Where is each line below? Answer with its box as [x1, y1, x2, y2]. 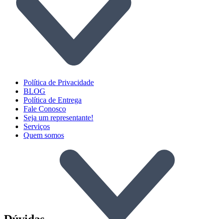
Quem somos [23, 131, 64, 139]
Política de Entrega [23, 95, 82, 104]
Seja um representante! [23, 113, 93, 122]
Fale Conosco [23, 104, 66, 113]
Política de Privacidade [23, 78, 94, 87]
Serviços [23, 122, 50, 131]
